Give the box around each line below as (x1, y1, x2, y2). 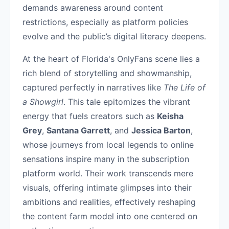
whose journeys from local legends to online (22, 140, 194, 150)
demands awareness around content (22, 3, 163, 13)
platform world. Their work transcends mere (22, 168, 193, 178)
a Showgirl (22, 97, 63, 107)
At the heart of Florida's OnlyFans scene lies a (22, 54, 200, 64)
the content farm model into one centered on (22, 211, 197, 221)
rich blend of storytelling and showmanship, (22, 68, 192, 78)
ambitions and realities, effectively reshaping (22, 197, 196, 207)
